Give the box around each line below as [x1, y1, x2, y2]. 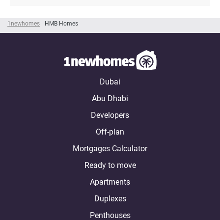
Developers [91, 110, 129, 120]
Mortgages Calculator [73, 144, 147, 153]
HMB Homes [45, 20, 78, 27]
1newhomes [7, 20, 40, 27]
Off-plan [96, 127, 124, 137]
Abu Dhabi [92, 94, 128, 103]
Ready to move [84, 161, 136, 170]
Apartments [90, 177, 130, 187]
